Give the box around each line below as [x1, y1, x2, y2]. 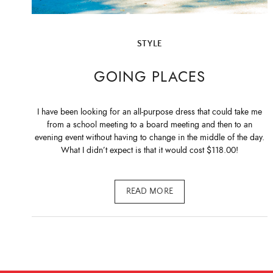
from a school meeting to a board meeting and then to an [46, 119, 252, 131]
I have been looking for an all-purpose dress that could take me [37, 106, 262, 118]
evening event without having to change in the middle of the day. [34, 132, 264, 144]
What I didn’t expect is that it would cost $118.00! [60, 144, 238, 157]
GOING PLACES [94, 66, 205, 87]
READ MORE [126, 186, 174, 197]
